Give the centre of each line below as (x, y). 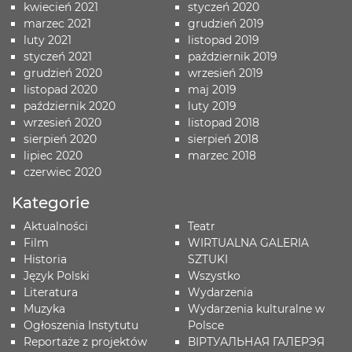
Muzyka (44, 309)
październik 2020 (70, 106)
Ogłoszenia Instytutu (81, 325)
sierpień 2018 (223, 139)
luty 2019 (212, 106)
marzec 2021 (57, 24)
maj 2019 (212, 90)
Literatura (51, 292)
